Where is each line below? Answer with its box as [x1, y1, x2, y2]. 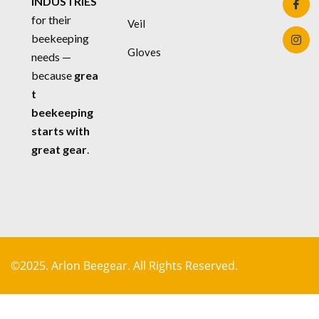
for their [31, 13, 71, 27]
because [31, 68, 74, 83]
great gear [31, 142, 87, 157]
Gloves [127, 46, 161, 59]
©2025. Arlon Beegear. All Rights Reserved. [11, 258, 238, 274]
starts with [31, 124, 90, 138]
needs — [31, 50, 71, 64]
